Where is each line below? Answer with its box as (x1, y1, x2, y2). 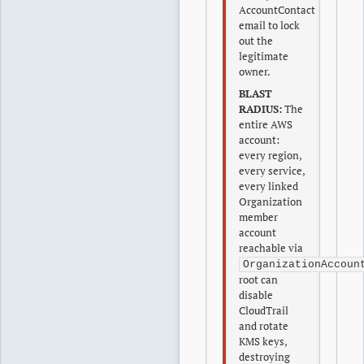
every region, (239, 148, 301, 162)
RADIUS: (239, 102, 282, 116)
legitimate (239, 49, 288, 63)
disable (239, 288, 273, 302)
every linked (239, 179, 298, 193)
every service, (239, 163, 305, 178)
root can (239, 272, 278, 287)
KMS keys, (239, 334, 287, 349)
